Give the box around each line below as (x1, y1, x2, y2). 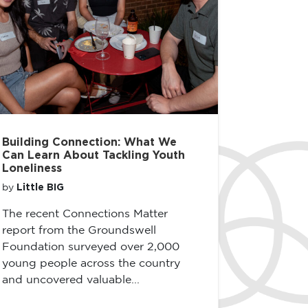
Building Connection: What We (2, 137, 177, 148)
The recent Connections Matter (2, 209, 168, 219)
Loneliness (2, 163, 62, 174)
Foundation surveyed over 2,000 (2, 242, 179, 252)
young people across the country (2, 258, 180, 269)
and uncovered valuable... (2, 275, 140, 285)
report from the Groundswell (2, 225, 156, 236)
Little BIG (16, 183, 64, 192)
